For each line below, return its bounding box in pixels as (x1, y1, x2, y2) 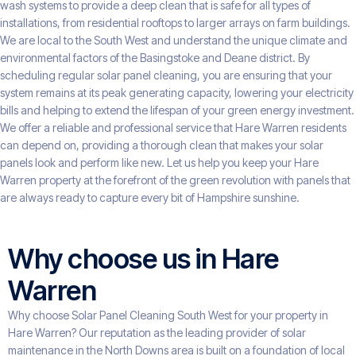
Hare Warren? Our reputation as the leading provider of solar (8, 326, 306, 340)
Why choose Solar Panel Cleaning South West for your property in (8, 308, 328, 323)
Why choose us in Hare (8, 242, 279, 276)
